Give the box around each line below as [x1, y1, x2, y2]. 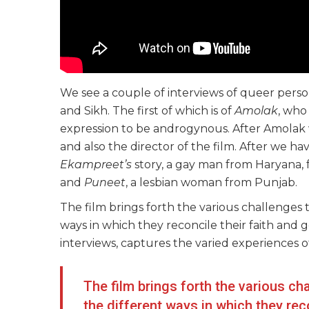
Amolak [235, 103, 278, 117]
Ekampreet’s [60, 157, 132, 171]
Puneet [84, 175, 126, 189]
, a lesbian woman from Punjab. [126, 175, 300, 189]
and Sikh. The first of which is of [60, 103, 235, 117]
